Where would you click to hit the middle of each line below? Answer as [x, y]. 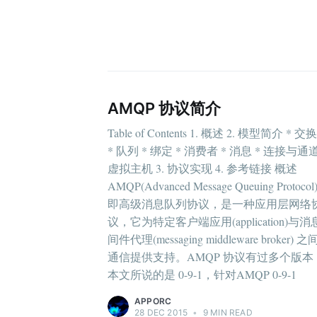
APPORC [153, 301]
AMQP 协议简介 [164, 109]
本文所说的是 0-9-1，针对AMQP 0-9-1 [202, 274]
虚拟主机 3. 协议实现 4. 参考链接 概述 [202, 168]
